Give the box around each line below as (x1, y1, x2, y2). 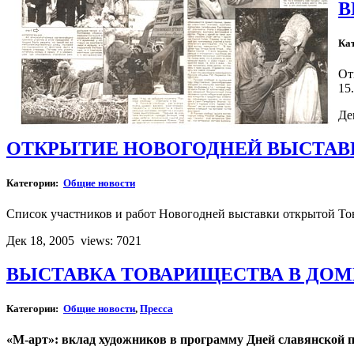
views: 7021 (81, 234, 141, 248)
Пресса (140, 303, 173, 315)
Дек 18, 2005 (6, 234, 77, 248)
